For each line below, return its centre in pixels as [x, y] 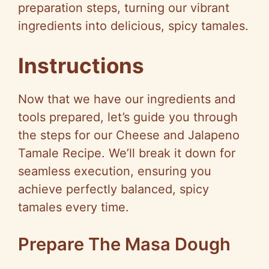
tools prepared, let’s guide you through [128, 117]
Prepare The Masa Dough [124, 244]
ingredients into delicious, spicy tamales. [133, 26]
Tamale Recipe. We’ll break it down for [127, 153]
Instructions [81, 66]
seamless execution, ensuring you [115, 171]
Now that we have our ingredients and [127, 99]
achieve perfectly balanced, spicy [113, 189]
